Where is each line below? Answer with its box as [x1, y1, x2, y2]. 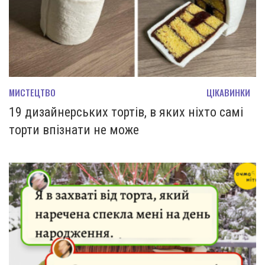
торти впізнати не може [9, 122, 139, 137]
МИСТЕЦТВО [9, 85, 56, 99]
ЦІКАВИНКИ [206, 85, 250, 99]
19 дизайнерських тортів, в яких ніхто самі [9, 104, 243, 119]
